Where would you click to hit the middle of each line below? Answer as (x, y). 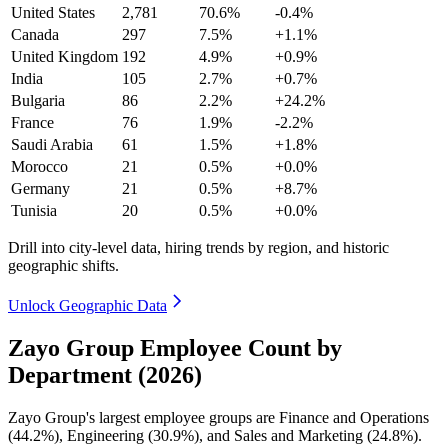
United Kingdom (64, 56)
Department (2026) (105, 374)
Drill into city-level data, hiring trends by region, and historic (198, 247)
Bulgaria (38, 100)
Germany (40, 188)
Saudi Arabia (52, 144)
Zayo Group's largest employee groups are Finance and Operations (218, 417)
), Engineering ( (103, 435)
